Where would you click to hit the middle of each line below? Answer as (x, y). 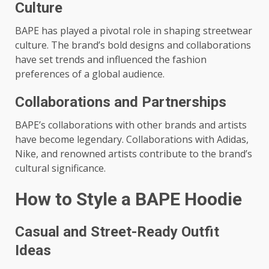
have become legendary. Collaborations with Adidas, (132, 139)
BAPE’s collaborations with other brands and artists (131, 125)
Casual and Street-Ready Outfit (117, 232)
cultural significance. (60, 168)
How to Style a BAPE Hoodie (128, 199)
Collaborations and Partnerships (121, 102)
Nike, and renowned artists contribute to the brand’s (134, 154)
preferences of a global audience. (90, 74)
